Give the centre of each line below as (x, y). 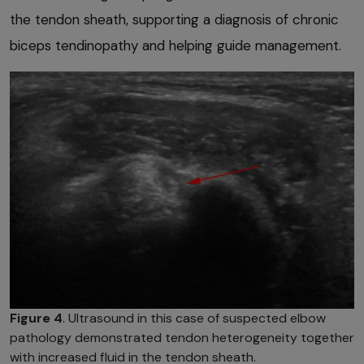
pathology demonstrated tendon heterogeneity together (182, 338)
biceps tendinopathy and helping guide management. (175, 46)
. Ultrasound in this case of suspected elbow (194, 318)
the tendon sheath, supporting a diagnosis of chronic (174, 20)
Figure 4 (36, 318)
